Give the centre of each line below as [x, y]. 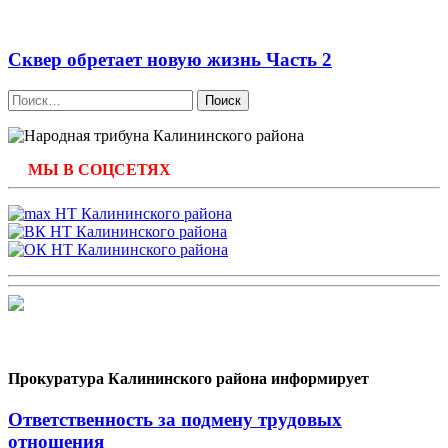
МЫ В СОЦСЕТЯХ [99, 169]
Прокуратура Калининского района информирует [188, 378]
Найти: [31, 97]
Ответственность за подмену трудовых [175, 420]
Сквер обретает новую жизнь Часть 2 [170, 59]
